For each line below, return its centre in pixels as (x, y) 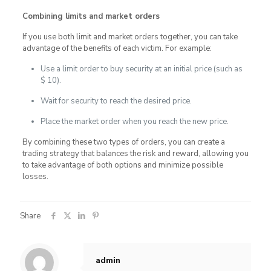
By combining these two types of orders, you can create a (123, 142)
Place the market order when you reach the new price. (134, 121)
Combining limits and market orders (91, 16)
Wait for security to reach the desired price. (116, 101)
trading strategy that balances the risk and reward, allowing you (135, 153)
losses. (35, 176)
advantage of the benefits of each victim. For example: (117, 48)
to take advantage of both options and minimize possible (122, 165)
